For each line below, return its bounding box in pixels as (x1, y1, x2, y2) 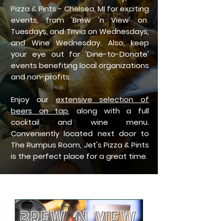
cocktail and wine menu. (11, 117, 149, 127)
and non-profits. (11, 72, 73, 82)
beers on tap (11, 106, 69, 116)
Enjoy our (11, 94, 56, 105)
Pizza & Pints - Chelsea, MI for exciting (11, 3, 149, 14)
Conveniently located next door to (11, 128, 149, 139)
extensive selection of (55, 94, 149, 105)
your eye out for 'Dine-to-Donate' (11, 49, 149, 59)
